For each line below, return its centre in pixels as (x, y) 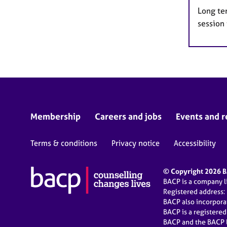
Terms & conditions (64, 143)
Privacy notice (136, 143)
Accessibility (195, 143)
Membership (55, 117)
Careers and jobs (128, 117)
